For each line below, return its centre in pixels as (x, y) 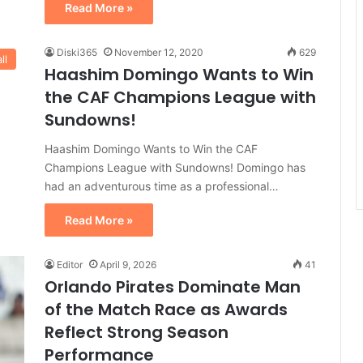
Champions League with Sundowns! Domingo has (175, 167)
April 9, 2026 (128, 265)
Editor (70, 265)
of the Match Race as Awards (166, 310)
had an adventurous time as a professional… (162, 186)
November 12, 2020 (159, 52)
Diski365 (77, 52)
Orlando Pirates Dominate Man (173, 287)
